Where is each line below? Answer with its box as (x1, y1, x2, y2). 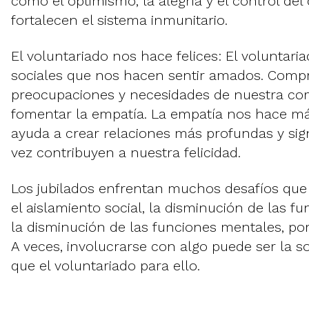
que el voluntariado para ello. (11, 257, 200, 275)
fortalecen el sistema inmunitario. (11, 12, 228, 29)
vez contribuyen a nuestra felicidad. (11, 144, 241, 161)
